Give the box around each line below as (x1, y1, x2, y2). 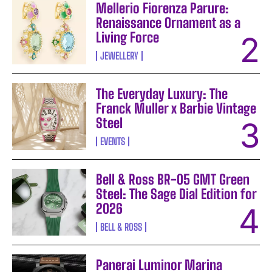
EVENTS (100, 135, 126, 148)
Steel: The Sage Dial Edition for (96, 186, 257, 203)
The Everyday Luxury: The (96, 86, 228, 103)
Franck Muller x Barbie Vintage (96, 100, 257, 117)
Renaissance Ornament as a (96, 15, 241, 31)
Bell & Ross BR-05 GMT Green (96, 171, 250, 188)
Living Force (96, 29, 160, 46)
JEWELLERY (100, 50, 139, 61)
